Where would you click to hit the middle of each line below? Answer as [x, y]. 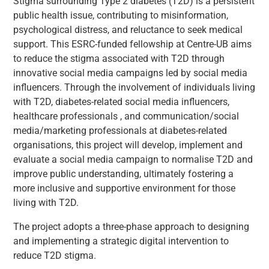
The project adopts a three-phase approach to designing [131, 226]
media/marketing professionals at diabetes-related [120, 130]
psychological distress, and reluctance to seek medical [128, 29]
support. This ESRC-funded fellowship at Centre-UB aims [133, 44]
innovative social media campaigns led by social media [131, 73]
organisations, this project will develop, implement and [128, 145]
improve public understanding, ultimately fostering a [124, 174]
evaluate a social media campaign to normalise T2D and [133, 159]
